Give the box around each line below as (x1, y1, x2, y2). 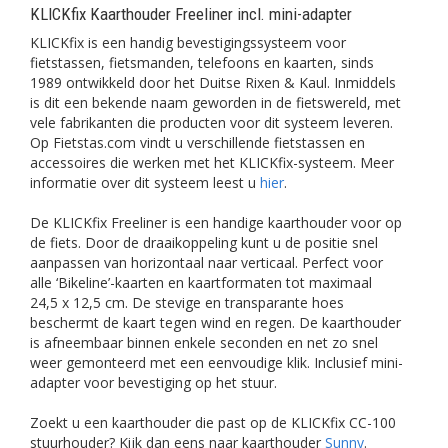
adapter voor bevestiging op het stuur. (30, 373, 281, 392)
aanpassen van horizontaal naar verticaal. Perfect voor (30, 253, 383, 272)
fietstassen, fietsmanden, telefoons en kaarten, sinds (30, 53, 374, 72)
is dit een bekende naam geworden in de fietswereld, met (30, 93, 401, 112)
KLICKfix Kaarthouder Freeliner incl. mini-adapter (30, 4, 352, 24)
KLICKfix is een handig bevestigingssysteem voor (30, 33, 346, 52)
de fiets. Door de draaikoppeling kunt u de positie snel (30, 233, 378, 252)
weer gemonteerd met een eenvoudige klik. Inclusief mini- (30, 353, 403, 372)
